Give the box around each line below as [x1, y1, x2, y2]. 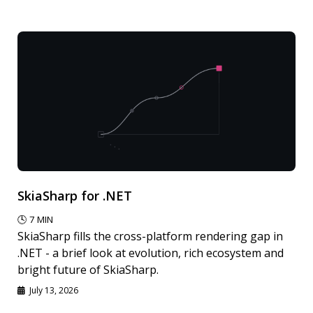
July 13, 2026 [29, 284, 78, 296]
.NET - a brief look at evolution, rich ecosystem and [17, 245, 284, 261]
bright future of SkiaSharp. [17, 261, 159, 277]
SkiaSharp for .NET [17, 187, 132, 204]
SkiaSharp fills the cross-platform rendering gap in [17, 228, 283, 244]
